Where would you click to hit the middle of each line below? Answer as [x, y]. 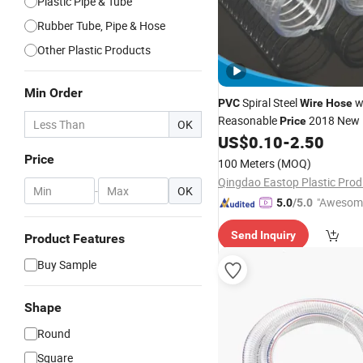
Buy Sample [67, 265]
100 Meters [246, 163]
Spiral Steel [270, 102]
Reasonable [249, 120]
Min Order [53, 93]
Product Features [75, 239]
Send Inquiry [263, 235]
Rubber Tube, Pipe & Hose [101, 26]
